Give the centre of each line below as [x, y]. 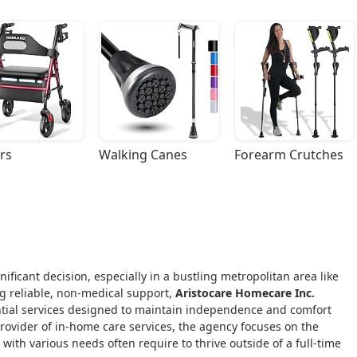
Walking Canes [143, 155]
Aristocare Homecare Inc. [245, 293]
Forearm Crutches [289, 155]
